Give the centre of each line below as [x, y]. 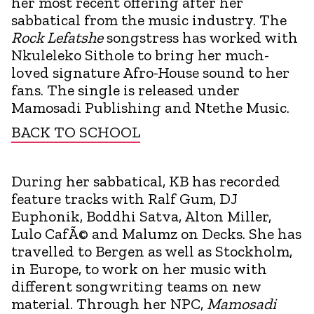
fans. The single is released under [125, 90]
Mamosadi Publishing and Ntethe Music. [150, 107]
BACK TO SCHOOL [76, 132]
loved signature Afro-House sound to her [150, 72]
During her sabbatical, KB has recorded [146, 181]
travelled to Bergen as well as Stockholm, [152, 251]
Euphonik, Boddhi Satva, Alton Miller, [141, 216]
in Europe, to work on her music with [139, 268]
